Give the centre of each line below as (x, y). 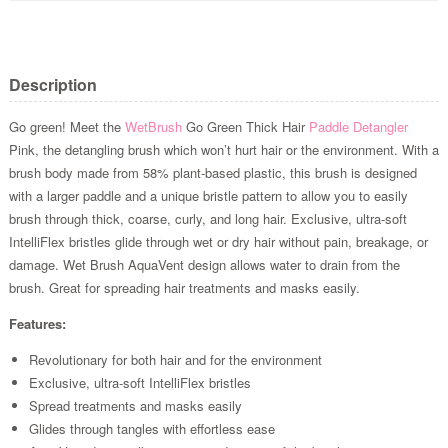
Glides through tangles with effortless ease (151, 428)
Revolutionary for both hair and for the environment (175, 359)
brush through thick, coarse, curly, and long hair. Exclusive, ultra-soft (207, 218)
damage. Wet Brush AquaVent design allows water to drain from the (204, 264)
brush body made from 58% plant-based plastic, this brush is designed (212, 172)
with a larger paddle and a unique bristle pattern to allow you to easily (208, 195)
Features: (37, 323)
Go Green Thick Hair (245, 126)
